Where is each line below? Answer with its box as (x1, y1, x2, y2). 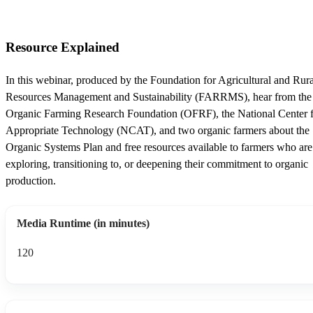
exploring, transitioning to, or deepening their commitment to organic (6, 157, 308, 170)
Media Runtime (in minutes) (17, 217, 150, 229)
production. (6, 174, 56, 187)
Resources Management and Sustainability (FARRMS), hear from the (6, 90, 312, 103)
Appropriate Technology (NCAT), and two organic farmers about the (6, 124, 310, 136)
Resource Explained (6, 39, 119, 54)
